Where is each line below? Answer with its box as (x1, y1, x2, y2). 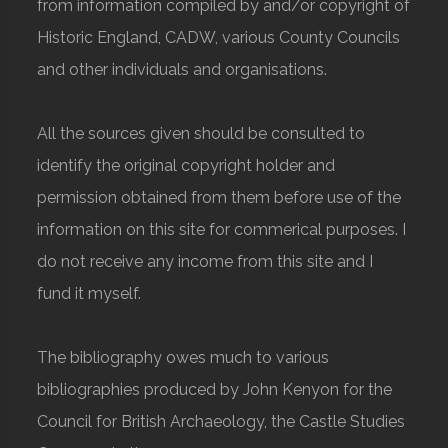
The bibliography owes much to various (37, 348, 330, 368)
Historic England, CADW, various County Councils (37, 28, 401, 48)
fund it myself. (37, 284, 142, 304)
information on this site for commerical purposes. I (37, 220, 407, 240)
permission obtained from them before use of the (37, 188, 402, 208)
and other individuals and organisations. (37, 60, 328, 80)
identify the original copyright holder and (37, 156, 336, 176)
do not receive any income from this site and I (37, 252, 374, 272)
